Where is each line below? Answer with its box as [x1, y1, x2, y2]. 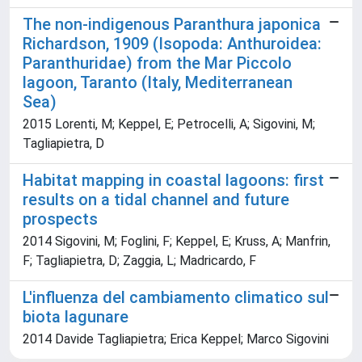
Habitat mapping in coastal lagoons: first [23, 170, 324, 191]
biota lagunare [23, 307, 128, 327]
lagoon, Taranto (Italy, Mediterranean [23, 73, 293, 93]
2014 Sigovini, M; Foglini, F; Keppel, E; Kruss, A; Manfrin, [23, 234, 330, 250]
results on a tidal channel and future [23, 190, 289, 210]
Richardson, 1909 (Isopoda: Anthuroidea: [23, 34, 322, 54]
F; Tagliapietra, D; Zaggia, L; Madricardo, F [23, 253, 256, 269]
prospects [23, 209, 98, 229]
